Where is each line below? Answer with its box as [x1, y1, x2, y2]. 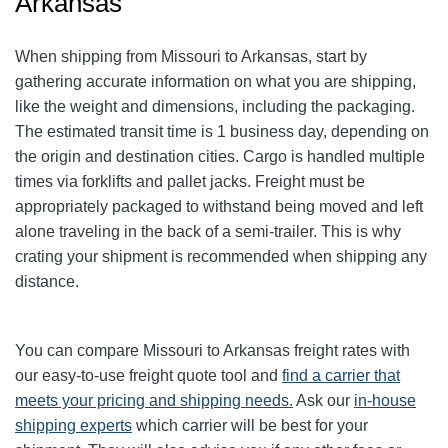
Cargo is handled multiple [243, 148, 425, 166]
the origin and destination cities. [15, 148, 243, 166]
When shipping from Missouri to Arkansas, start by [15, 48, 367, 66]
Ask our [293, 392, 354, 410]
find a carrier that [282, 367, 400, 385]
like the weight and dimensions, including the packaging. [15, 98, 415, 116]
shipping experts [15, 417, 132, 435]
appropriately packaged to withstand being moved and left [15, 198, 423, 216]
